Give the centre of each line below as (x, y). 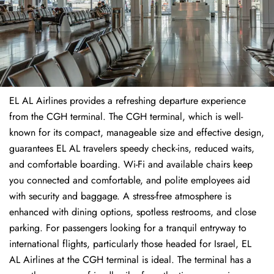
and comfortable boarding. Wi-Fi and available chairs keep (131, 165)
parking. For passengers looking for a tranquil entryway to (128, 228)
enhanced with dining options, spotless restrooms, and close (133, 212)
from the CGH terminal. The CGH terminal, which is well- (126, 117)
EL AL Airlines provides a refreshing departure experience (128, 101)
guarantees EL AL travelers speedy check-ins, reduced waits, (132, 149)
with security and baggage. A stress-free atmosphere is (120, 196)
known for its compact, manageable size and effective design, (137, 133)
